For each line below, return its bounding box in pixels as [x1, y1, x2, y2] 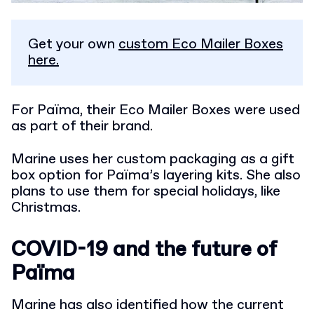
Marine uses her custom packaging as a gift [11, 149, 294, 169]
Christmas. [11, 198, 81, 217]
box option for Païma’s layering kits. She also [11, 165, 301, 185]
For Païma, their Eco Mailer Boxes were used [11, 100, 300, 120]
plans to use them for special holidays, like [11, 182, 280, 201]
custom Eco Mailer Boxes [118, 34, 283, 54]
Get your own [28, 34, 118, 54]
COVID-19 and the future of [11, 235, 277, 264]
